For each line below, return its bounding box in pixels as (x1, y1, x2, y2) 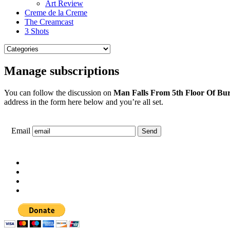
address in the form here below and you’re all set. (4, 97, 163, 106)
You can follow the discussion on (4, 88, 113, 97)
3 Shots (25, 27, 49, 35)
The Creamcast (25, 17, 73, 26)
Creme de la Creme (25, 8, 87, 17)
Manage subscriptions (4, 64, 119, 78)
